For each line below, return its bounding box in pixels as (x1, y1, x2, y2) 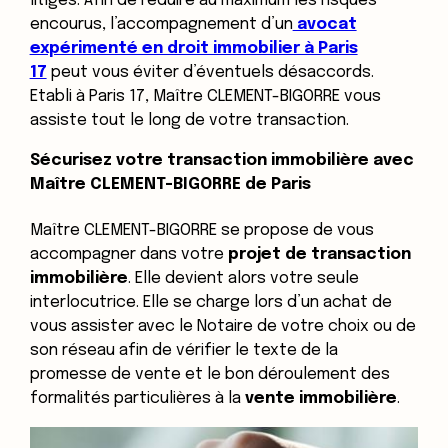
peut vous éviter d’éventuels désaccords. (46, 63, 374, 81)
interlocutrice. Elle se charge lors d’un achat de (29, 293, 392, 311)
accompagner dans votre (29, 245, 228, 263)
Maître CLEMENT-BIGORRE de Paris (29, 175, 311, 193)
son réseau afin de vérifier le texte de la (29, 341, 338, 359)
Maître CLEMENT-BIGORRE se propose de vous (29, 221, 374, 239)
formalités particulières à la (29, 389, 241, 407)
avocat (292, 15, 357, 33)
